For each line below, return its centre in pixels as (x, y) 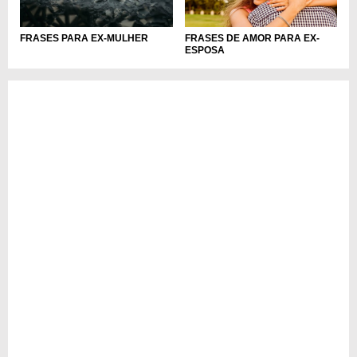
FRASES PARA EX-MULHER (84, 39)
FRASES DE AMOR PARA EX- (252, 39)
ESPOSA (204, 51)
